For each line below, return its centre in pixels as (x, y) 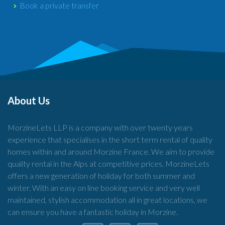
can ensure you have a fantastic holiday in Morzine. (93, 212)
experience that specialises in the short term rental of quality (110, 139)
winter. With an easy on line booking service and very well (104, 188)
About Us (29, 100)
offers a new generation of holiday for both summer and (101, 176)
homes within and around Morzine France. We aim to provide (111, 151)
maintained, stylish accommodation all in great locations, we (107, 200)
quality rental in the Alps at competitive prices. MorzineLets (108, 163)
